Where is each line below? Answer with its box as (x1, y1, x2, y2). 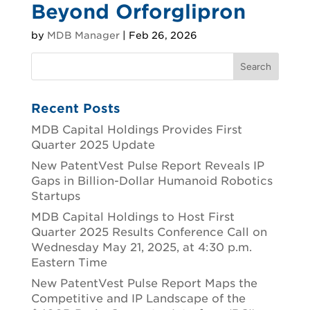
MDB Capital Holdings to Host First (30, 210, 235, 224)
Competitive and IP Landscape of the (30, 292, 246, 305)
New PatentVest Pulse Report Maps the (30, 277, 257, 290)
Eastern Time (30, 256, 107, 269)
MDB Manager (46, 30, 120, 41)
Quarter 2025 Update (30, 138, 155, 152)
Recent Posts (30, 101, 120, 116)
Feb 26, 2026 (128, 30, 197, 41)
